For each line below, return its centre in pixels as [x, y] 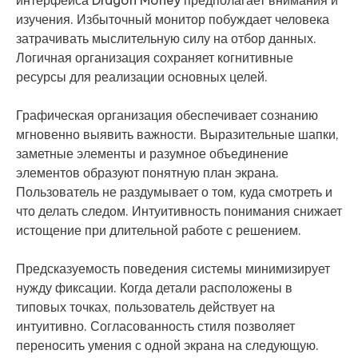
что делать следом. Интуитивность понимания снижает [179, 211]
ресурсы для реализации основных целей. [142, 77]
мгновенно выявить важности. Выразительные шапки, [177, 135]
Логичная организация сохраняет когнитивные [155, 58]
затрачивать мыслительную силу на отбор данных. [166, 39]
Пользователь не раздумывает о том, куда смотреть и [174, 192]
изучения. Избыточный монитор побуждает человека [173, 20]
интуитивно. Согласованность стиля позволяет [155, 326]
